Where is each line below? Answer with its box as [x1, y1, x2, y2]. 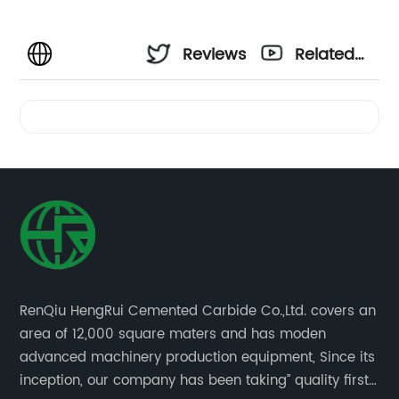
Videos [295, 90, 348, 117]
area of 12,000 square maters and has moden [20, 323, 327, 346]
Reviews [183, 42, 247, 69]
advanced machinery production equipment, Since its [20, 346, 376, 370]
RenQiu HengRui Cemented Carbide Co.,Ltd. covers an [20, 300, 377, 323]
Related [295, 42, 355, 69]
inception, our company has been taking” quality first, [20, 370, 372, 393]
